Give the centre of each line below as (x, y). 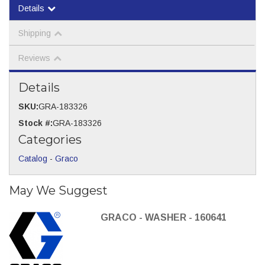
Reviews (34, 58)
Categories (50, 139)
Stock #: (35, 123)
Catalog (33, 158)
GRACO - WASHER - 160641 (163, 217)
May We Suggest (58, 190)
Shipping (35, 33)
